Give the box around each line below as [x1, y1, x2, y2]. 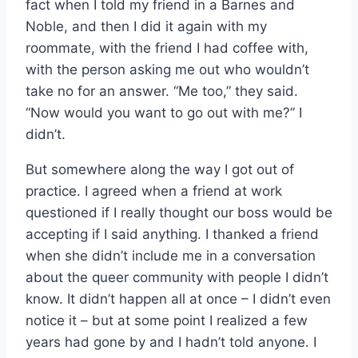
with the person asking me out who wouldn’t [26, 61, 309, 78]
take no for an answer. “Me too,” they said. [26, 82, 298, 99]
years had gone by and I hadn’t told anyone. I [26, 333, 316, 350]
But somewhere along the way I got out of [26, 161, 294, 177]
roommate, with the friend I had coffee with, [26, 39, 308, 56]
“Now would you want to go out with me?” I [26, 104, 302, 121]
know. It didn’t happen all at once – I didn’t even [26, 290, 331, 307]
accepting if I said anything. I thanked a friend [26, 225, 319, 242]
